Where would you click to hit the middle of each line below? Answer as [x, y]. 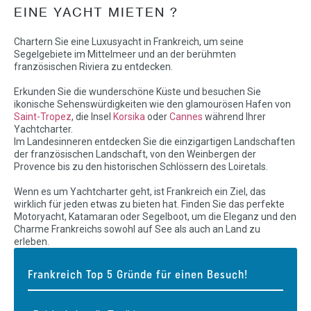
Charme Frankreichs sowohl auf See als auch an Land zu [137, 229]
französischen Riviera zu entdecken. [93, 66]
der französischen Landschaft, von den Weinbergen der [135, 154]
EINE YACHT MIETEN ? [96, 11]
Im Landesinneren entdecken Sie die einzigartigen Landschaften [154, 141]
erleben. [32, 241]
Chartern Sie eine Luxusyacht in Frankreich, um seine [129, 41]
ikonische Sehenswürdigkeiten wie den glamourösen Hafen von [152, 104]
